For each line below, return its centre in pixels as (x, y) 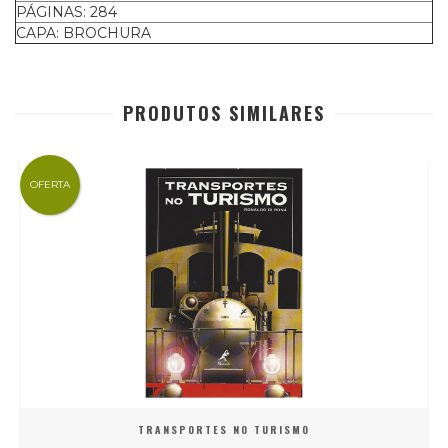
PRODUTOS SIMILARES (224, 113)
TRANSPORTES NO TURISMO (224, 429)
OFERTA (50, 184)
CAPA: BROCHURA (83, 33)
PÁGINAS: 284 (66, 12)
